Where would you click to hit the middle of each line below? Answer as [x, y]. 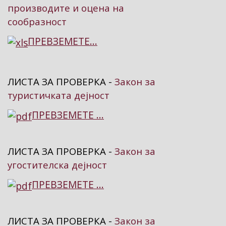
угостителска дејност [57, 165]
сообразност [37, 22]
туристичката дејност [59, 95]
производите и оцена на [66, 8]
